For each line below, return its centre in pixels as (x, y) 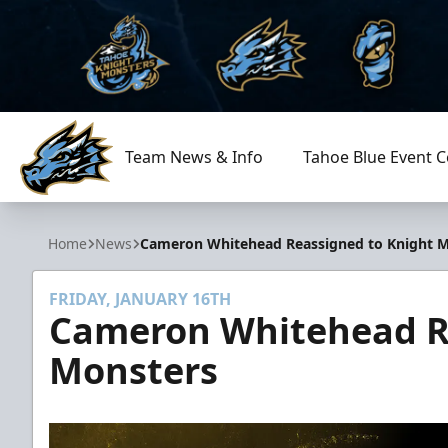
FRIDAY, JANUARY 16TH (140, 299)
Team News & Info (193, 157)
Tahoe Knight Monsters (107, 205)
